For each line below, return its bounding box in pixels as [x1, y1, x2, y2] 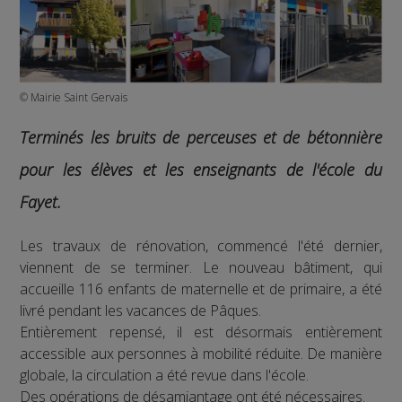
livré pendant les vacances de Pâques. [20, 301, 262, 321]
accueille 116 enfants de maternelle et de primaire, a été [20, 279, 382, 300]
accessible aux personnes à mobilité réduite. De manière [20, 344, 382, 364]
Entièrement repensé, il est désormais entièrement [20, 322, 382, 343]
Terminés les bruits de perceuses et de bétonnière [20, 127, 382, 149]
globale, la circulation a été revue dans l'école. [20, 365, 310, 386]
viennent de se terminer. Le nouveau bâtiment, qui [20, 258, 382, 278]
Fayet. [20, 191, 62, 214]
